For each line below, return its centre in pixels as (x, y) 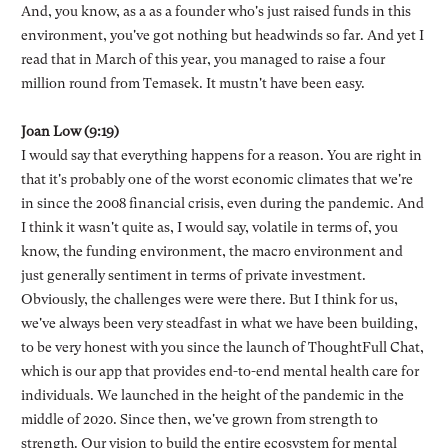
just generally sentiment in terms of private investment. (193, 274)
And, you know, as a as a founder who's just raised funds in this (215, 10)
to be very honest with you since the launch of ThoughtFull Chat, (222, 346)
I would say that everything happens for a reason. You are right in (221, 154)
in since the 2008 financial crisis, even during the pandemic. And (222, 202)
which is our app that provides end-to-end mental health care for (219, 370)
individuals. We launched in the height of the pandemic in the (212, 394)
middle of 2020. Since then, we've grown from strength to (199, 418)
